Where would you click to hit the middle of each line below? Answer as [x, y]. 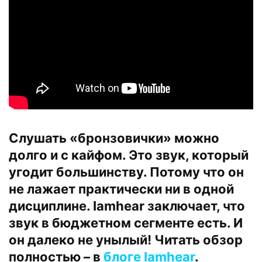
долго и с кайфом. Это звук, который [129, 155]
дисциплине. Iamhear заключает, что [127, 206]
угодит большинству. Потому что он [126, 172]
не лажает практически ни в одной [121, 189]
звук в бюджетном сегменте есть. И [126, 223]
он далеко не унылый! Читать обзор [126, 240]
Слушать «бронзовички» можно [114, 138]
